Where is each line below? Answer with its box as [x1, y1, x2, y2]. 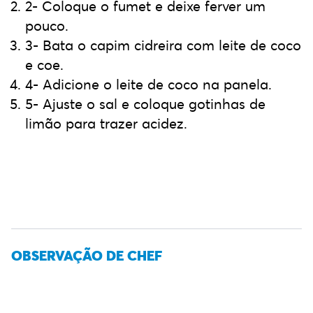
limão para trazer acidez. [25, 115, 187, 133]
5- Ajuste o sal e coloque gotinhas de [25, 95, 265, 113]
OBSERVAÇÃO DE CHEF [11, 247, 162, 265]
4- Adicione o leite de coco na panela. [25, 75, 272, 94]
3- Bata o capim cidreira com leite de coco [25, 36, 301, 54]
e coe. [25, 56, 64, 74]
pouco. [25, 17, 68, 35]
